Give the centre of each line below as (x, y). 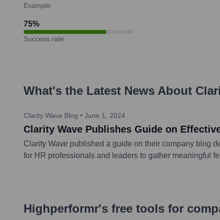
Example (37, 5)
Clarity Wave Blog (51, 115)
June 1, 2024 (105, 115)
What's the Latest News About (110, 90)
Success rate (44, 39)
